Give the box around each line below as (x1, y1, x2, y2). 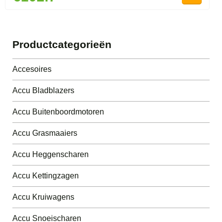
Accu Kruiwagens (12, 193, 74, 202)
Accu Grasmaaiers (12, 129, 77, 138)
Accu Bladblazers (12, 86, 74, 95)
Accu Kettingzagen (12, 171, 79, 180)
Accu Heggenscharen (12, 150, 89, 159)
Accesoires (12, 65, 52, 74)
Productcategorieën (12, 39, 111, 51)
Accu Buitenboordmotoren (12, 108, 104, 116)
